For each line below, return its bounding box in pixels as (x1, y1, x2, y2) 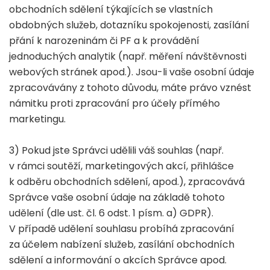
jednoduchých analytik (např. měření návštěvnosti (9, 49, 246, 63)
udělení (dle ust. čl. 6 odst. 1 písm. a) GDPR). (9, 206, 213, 220)
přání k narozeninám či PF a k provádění (9, 34, 199, 48)
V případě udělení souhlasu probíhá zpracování (9, 222, 234, 236)
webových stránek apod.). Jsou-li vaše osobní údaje (9, 65, 254, 79)
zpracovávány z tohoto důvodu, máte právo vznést (9, 81, 251, 95)
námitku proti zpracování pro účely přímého (9, 96, 220, 110)
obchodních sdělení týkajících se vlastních (9, 2, 213, 16)
